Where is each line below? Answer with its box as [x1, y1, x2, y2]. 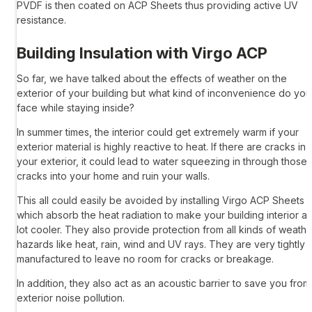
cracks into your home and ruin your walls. [17, 170, 212, 182]
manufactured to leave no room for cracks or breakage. [17, 253, 274, 265]
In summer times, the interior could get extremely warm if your [17, 126, 299, 139]
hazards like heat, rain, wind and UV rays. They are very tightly [17, 238, 305, 251]
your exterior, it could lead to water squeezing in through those [17, 155, 307, 168]
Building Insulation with [17, 44, 192, 63]
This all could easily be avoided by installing [17, 194, 222, 207]
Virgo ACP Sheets [222, 194, 304, 207]
